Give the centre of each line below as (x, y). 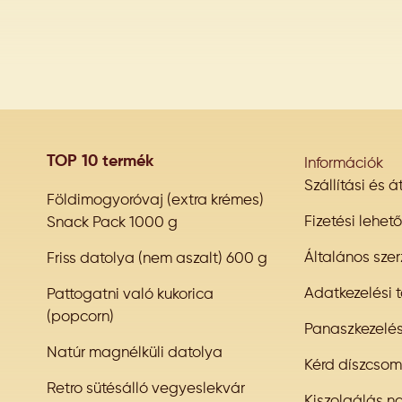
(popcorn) (81, 318)
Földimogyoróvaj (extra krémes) (156, 201)
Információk (343, 164)
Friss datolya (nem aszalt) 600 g (157, 259)
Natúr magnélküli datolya (135, 354)
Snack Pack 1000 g (113, 223)
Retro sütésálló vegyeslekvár (146, 389)
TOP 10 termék (100, 162)
